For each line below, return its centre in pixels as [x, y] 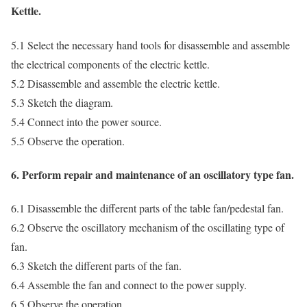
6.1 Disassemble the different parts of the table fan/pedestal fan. [147, 208]
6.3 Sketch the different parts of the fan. [96, 266]
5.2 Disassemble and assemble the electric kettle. [115, 83]
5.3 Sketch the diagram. [62, 102]
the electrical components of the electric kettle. [110, 64]
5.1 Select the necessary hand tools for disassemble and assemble [150, 45]
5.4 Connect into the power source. [86, 121]
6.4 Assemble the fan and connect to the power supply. [129, 285]
